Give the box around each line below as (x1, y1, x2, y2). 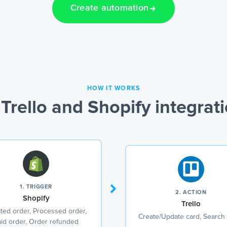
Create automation (70, 4, 149, 13)
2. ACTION (175, 189, 207, 195)
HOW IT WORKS (87, 85, 140, 92)
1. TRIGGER (20, 184, 52, 190)
